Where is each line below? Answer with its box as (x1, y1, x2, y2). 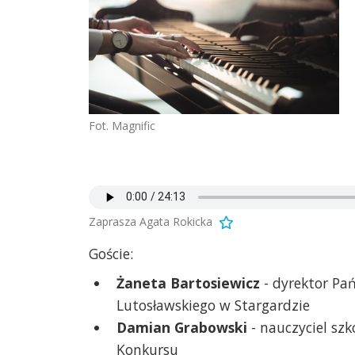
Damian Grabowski (116, 317, 247, 337)
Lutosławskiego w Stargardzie (116, 295, 310, 315)
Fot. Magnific (89, 118, 155, 134)
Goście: (89, 243, 133, 263)
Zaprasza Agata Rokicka (89, 213, 212, 229)
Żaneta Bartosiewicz (116, 273, 260, 292)
